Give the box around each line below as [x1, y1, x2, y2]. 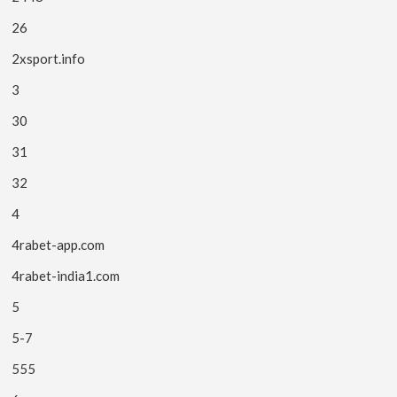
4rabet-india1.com [12, 267, 121, 284]
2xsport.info [12, 50, 86, 66]
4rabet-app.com [12, 236, 105, 253]
